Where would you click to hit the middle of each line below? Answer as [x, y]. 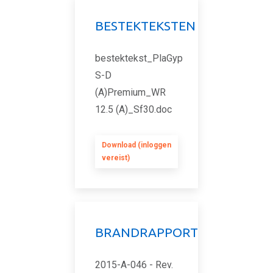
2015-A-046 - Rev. [134, 265]
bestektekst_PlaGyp [139, 58]
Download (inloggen [136, 145]
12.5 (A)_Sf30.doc [133, 109]
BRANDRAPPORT [147, 232]
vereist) [116, 158]
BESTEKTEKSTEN [145, 26]
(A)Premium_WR [130, 92]
